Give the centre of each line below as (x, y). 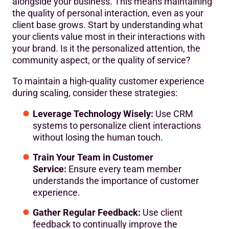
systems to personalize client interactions (117, 126)
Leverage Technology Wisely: (93, 114)
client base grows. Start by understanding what (108, 25)
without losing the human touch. (98, 138)
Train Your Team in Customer (93, 157)
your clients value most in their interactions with (109, 37)
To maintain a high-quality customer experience (108, 81)
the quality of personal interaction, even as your (108, 13)
